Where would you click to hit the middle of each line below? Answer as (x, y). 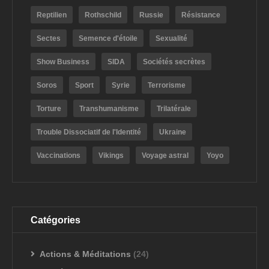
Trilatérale (174, 109)
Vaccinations (59, 156)
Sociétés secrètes (174, 62)
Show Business (63, 62)
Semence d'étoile (108, 39)
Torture (49, 109)
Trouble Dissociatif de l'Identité (89, 132)
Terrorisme (167, 86)
